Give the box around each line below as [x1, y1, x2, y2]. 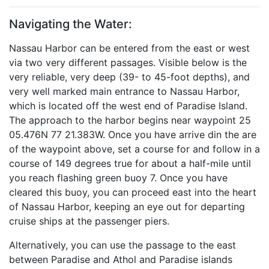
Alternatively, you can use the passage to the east [9, 239, 236, 251]
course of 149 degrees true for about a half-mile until [9, 157, 251, 169]
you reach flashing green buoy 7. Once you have [9, 172, 228, 184]
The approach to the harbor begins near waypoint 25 [9, 114, 251, 126]
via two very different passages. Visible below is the [9, 56, 247, 68]
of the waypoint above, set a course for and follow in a [9, 143, 260, 155]
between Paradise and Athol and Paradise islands [9, 253, 232, 265]
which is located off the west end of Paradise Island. [9, 100, 247, 112]
